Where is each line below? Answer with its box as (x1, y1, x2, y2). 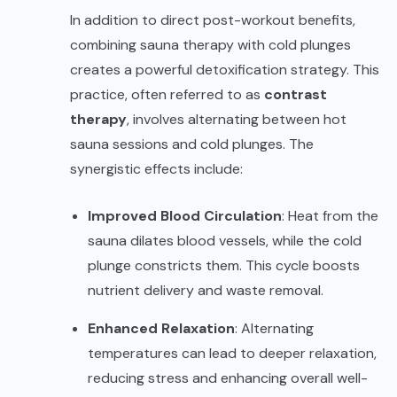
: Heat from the (282, 206, 378, 225)
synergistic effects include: (70, 159, 243, 178)
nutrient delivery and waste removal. (88, 280, 323, 300)
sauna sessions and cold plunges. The (70, 134, 314, 153)
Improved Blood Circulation (88, 206, 282, 225)
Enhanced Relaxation (88, 318, 235, 338)
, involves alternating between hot (127, 109, 346, 128)
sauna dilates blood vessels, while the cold (88, 230, 362, 250)
